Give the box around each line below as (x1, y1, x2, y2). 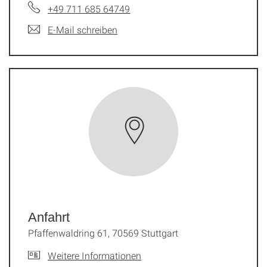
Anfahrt (28, 209, 70, 225)
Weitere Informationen (48, 249, 141, 262)
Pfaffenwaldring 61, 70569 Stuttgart (28, 226, 178, 239)
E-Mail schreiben (48, 23, 117, 36)
